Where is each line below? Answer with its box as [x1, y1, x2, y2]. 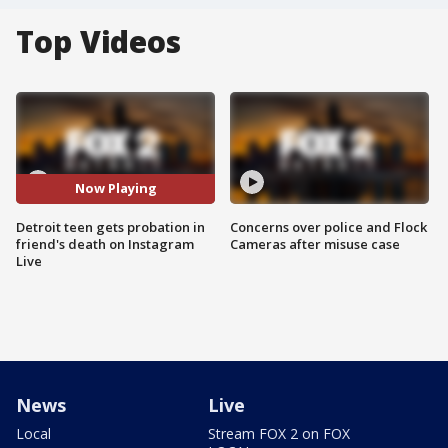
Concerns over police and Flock [230, 217, 427, 236]
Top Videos [16, 21, 181, 62]
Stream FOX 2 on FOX [208, 423, 350, 443]
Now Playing [74, 179, 157, 198]
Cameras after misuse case [230, 234, 400, 253]
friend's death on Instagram [16, 234, 194, 253]
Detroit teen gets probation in [16, 217, 205, 236]
